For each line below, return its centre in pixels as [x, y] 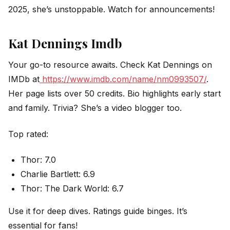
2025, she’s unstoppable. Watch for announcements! [111, 9]
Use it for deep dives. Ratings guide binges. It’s [98, 211]
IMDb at [24, 79]
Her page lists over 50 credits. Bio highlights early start [114, 94]
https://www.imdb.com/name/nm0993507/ [123, 79]
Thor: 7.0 [38, 160]
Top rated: [28, 134]
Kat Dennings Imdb [65, 43]
